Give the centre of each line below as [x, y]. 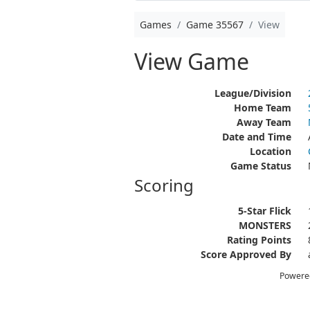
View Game [191, 61]
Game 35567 [215, 25]
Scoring [164, 185]
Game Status [261, 166]
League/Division [253, 93]
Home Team [262, 108]
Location [270, 151]
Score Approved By [246, 254]
